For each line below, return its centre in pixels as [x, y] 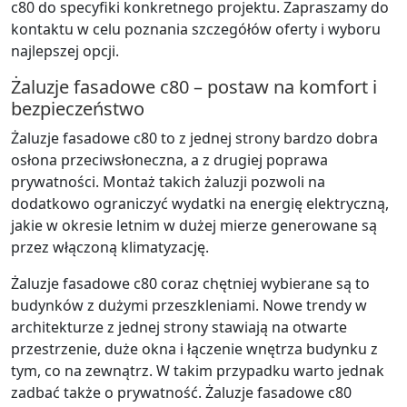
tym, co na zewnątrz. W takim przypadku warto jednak [198, 370]
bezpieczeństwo [78, 108]
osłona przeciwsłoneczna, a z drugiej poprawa [169, 159]
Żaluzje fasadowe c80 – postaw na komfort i [194, 86]
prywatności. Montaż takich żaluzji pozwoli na [168, 181]
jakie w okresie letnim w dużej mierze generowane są [194, 225]
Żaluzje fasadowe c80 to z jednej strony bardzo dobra [194, 138]
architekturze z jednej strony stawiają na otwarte [179, 327]
